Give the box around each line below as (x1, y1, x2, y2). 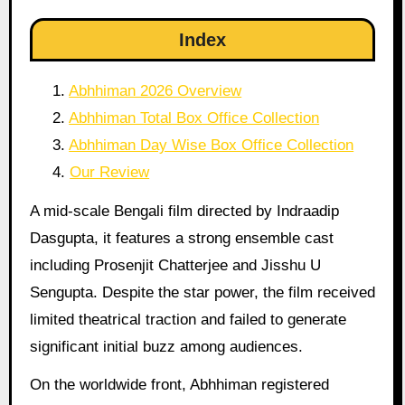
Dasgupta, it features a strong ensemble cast (29, 229, 334, 247)
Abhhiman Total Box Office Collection (69, 108, 320, 127)
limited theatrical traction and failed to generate (29, 310, 346, 328)
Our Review (70, 163, 150, 181)
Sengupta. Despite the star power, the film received (29, 283, 375, 301)
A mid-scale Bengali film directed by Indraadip (29, 202, 339, 220)
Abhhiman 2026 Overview (69, 81, 242, 99)
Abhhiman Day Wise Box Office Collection (69, 136, 354, 154)
